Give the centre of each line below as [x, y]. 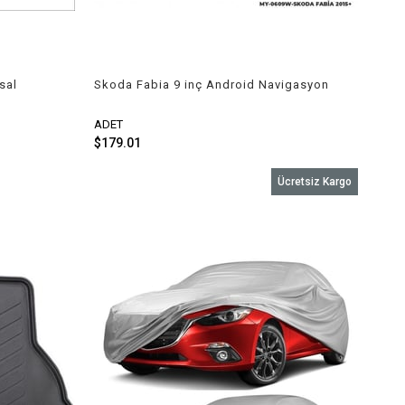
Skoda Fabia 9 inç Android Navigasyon [211, 85]
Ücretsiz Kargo [315, 182]
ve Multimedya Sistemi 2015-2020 [194, 99]
